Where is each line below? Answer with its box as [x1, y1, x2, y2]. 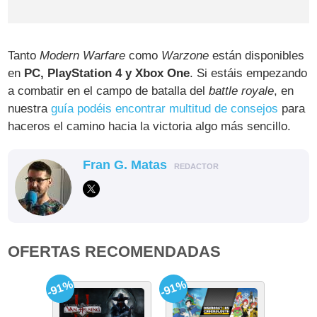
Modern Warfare [40, 49, 126, 63]
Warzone [161, 49, 209, 63]
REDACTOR [174, 162, 219, 171]
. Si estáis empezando [190, 67, 308, 81]
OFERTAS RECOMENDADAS [8, 243, 221, 261]
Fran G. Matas [83, 158, 168, 173]
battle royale [209, 84, 275, 98]
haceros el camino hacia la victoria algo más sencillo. [8, 120, 292, 134]
